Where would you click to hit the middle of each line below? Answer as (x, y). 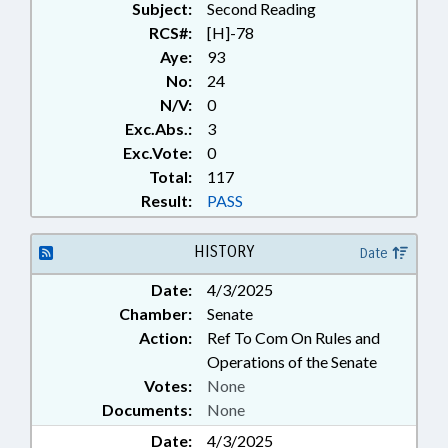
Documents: (147, 409)
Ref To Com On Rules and (293, 337)
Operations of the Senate (292, 361)
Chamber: (155, 313)
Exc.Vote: (157, 152)
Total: (170, 176)
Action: (165, 337)
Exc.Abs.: (158, 128)
